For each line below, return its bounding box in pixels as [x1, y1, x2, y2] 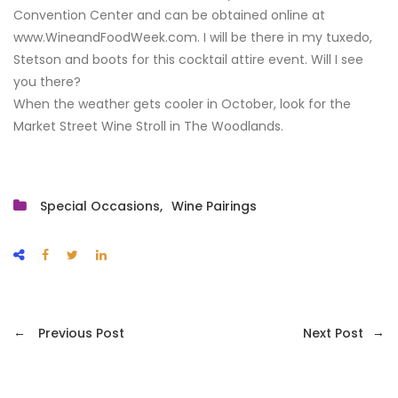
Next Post [303, 323, 363, 342]
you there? [13, 72, 81, 91]
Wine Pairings [171, 196, 257, 215]
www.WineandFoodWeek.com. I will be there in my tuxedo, [13, 28, 372, 46]
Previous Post [35, 323, 124, 342]
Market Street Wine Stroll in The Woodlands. [13, 116, 283, 135]
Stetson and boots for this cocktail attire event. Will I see [13, 50, 363, 68]
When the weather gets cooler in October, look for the [13, 94, 351, 113]
